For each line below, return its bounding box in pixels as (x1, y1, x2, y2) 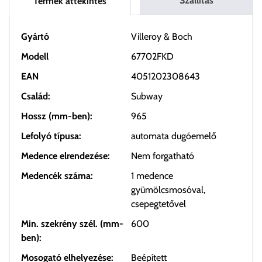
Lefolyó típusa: (21, 130, 81, 142)
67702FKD (131, 50, 174, 62)
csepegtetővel (131, 198, 186, 209)
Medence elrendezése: (21, 150, 110, 161)
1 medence (131, 170, 173, 181)
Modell (21, 50, 49, 62)
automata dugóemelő (131, 130, 216, 142)
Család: (21, 90, 50, 102)
